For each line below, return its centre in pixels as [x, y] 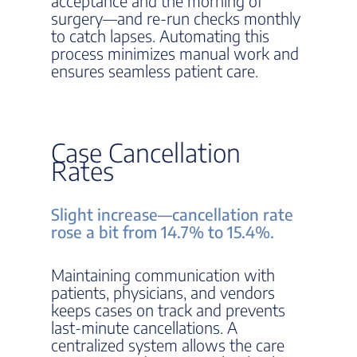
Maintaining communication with [163, 275]
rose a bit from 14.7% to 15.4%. [163, 231]
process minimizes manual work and [175, 53]
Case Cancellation [146, 152]
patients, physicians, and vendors [163, 292]
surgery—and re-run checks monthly [176, 18]
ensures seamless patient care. [155, 71]
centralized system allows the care [168, 345]
